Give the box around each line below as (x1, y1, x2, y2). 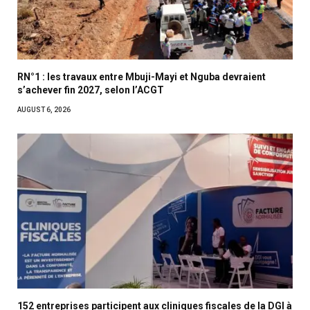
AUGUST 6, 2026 (17, 106, 71, 114)
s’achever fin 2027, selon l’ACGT (17, 84, 164, 96)
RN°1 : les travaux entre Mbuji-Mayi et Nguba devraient (17, 71, 266, 83)
